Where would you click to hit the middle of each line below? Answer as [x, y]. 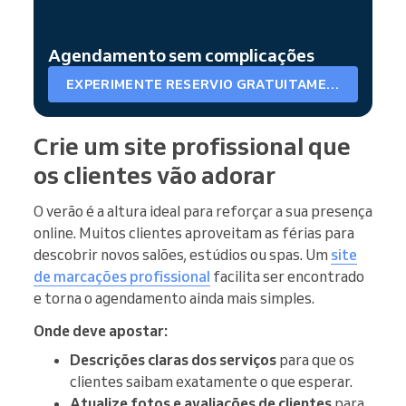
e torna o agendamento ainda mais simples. [174, 299]
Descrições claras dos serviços [173, 360]
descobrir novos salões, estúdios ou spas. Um [182, 255]
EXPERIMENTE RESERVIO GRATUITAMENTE [332, 84]
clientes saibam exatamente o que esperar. [211, 382]
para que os [315, 360]
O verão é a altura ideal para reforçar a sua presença [203, 212]
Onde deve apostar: [101, 331]
